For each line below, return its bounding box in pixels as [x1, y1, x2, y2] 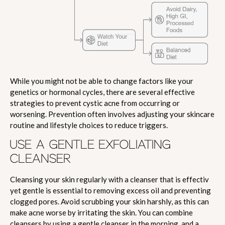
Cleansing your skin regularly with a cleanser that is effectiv [10, 174, 209, 184]
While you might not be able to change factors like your [10, 76, 193, 85]
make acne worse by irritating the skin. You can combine [10, 207, 193, 217]
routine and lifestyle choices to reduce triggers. [10, 120, 168, 130]
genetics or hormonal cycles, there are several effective [10, 87, 195, 96]
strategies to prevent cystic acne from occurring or [10, 98, 180, 107]
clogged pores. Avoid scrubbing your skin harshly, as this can [10, 196, 209, 206]
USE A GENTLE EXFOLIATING [10, 138, 170, 152]
